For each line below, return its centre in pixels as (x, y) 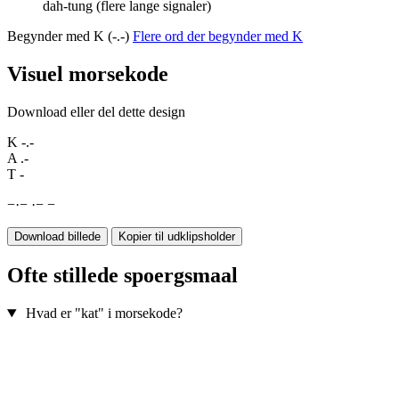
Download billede (57, 237)
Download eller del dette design (96, 112)
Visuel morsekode (88, 74)
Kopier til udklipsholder (177, 237)
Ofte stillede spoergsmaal (122, 276)
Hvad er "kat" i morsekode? (104, 313)
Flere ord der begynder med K (218, 37)
